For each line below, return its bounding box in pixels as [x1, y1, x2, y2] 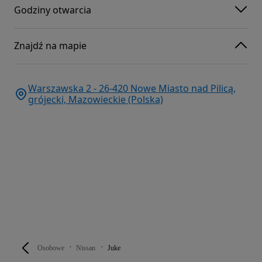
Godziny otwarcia [14, 4, 91, 17]
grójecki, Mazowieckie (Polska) [28, 92, 163, 106]
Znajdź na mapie [14, 39, 87, 53]
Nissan [76, 243, 95, 252]
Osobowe [37, 243, 64, 252]
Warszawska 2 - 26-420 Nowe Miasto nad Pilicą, [28, 81, 236, 95]
